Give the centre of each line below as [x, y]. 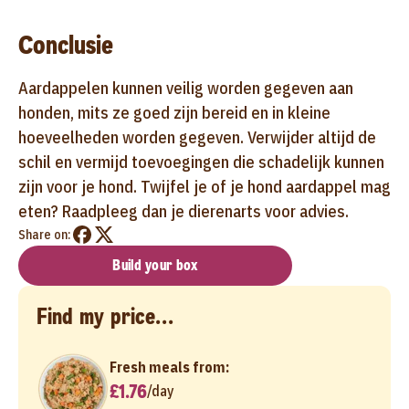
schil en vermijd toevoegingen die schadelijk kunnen [201, 162]
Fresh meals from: [169, 367]
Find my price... [105, 316]
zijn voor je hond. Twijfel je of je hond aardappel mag [204, 186]
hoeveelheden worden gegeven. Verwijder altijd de [197, 137]
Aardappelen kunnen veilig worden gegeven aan [186, 88]
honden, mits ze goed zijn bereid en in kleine [174, 112]
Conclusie [66, 45]
